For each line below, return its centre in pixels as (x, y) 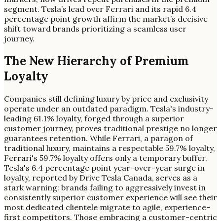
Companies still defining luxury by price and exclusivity (106, 99)
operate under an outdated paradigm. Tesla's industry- (109, 109)
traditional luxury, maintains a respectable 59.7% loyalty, (110, 148)
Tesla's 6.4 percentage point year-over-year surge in (104, 168)
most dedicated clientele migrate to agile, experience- (107, 207)
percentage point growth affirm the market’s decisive (106, 19)
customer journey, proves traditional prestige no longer (110, 129)
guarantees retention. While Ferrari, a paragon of (98, 138)
